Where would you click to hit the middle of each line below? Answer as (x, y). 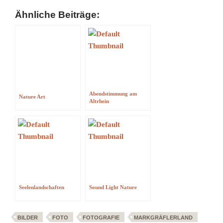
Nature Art (32, 97)
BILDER (28, 218)
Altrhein (99, 101)
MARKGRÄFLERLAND (163, 218)
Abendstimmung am (113, 94)
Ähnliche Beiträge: (57, 15)
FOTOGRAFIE (101, 218)
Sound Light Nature (113, 187)
